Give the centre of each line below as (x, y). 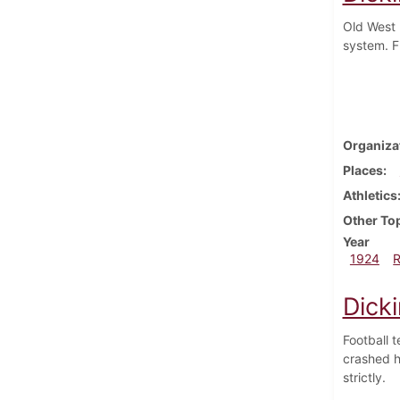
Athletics (370, 195)
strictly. (364, 377)
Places (362, 170)
